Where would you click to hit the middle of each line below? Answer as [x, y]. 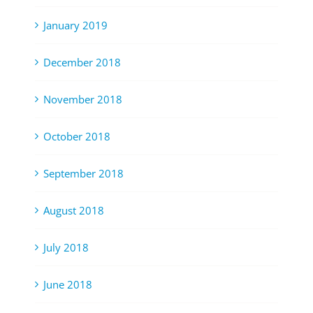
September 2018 [83, 174]
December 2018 [82, 63]
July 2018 [66, 248]
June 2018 [68, 285]
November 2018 [83, 100]
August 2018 [74, 211]
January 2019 [75, 26]
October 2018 [77, 137]
